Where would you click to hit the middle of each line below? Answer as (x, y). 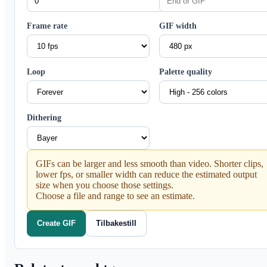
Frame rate (47, 26)
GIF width (178, 26)
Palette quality (186, 72)
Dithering (44, 117)
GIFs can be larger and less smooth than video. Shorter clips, (150, 163)
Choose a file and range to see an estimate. (115, 195)
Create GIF (56, 223)
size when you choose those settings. (105, 185)
